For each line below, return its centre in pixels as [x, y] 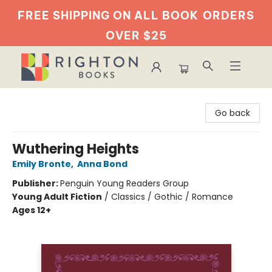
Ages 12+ [32, 210]
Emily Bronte [42, 164]
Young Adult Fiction [57, 197]
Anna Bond [102, 164]
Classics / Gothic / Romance [172, 197]
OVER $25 [136, 36]
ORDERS [229, 15]
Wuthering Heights [76, 149]
